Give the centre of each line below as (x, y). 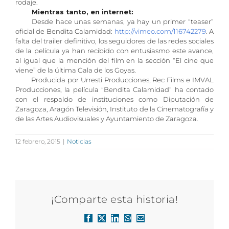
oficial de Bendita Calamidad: (65, 31)
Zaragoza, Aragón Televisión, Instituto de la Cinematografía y (114, 109)
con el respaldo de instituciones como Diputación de (114, 99)
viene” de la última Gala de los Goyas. (76, 70)
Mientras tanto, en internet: (74, 12)
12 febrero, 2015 (38, 141)
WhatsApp (142, 221)
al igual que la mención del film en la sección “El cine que (114, 60)
